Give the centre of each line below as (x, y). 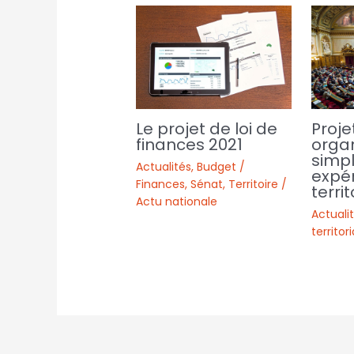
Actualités (164, 167)
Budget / (221, 167)
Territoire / (258, 185)
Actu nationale (177, 202)
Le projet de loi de (207, 129)
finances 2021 (190, 145)
